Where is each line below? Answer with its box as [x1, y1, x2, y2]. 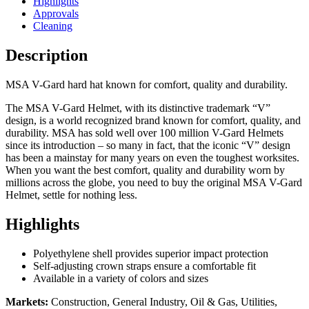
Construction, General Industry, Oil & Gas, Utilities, [48, 295, 277, 308]
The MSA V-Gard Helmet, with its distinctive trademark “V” [6, 102, 270, 114]
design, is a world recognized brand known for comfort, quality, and [6, 114, 301, 127]
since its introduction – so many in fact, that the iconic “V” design [6, 139, 290, 152]
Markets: [6, 295, 48, 308]
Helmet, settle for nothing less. [6, 189, 137, 201]
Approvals [33, 8, 79, 20]
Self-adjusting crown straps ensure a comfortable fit [33, 259, 256, 272]
